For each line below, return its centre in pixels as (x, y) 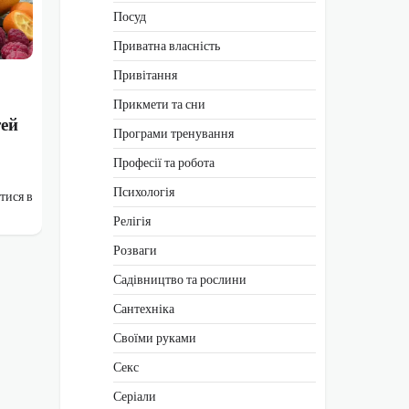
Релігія (132, 220)
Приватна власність (167, 45)
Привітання (145, 74)
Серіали (135, 396)
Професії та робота (164, 162)
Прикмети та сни (159, 104)
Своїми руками (155, 337)
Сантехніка (144, 308)
